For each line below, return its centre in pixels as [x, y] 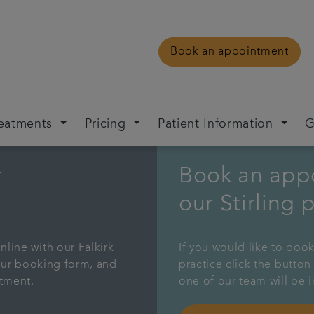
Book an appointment [229, 52]
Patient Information [215, 125]
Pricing [105, 125]
